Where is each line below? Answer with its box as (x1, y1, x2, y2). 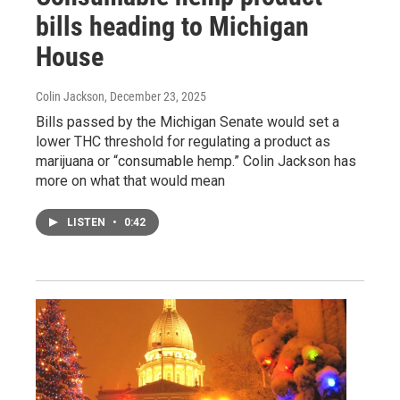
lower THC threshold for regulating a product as (36, 132, 330, 150)
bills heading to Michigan (36, 10, 309, 42)
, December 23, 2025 (104, 88, 206, 104)
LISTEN (67, 215, 108, 229)
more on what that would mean (36, 171, 225, 189)
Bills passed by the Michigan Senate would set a (36, 112, 339, 130)
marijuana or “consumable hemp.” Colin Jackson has (36, 152, 356, 170)
